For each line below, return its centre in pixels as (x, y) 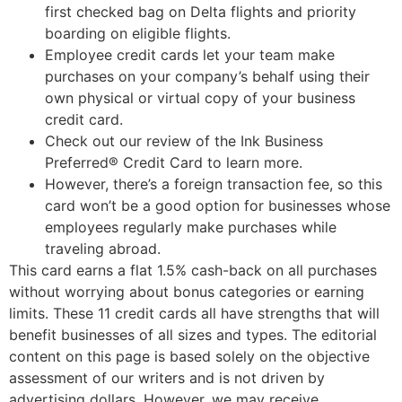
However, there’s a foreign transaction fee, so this (214, 184)
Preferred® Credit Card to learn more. (174, 162)
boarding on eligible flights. (138, 33)
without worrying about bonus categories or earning (187, 291)
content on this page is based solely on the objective (189, 356)
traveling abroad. (103, 248)
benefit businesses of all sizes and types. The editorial (193, 334)
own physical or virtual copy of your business (200, 97)
